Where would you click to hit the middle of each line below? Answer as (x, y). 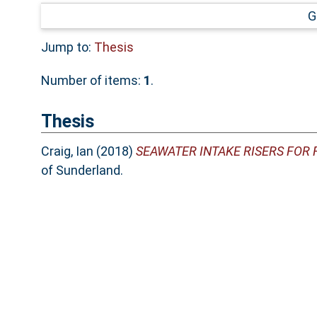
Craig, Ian (67, 151)
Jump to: (67, 47)
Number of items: (92, 80)
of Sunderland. (82, 171)
